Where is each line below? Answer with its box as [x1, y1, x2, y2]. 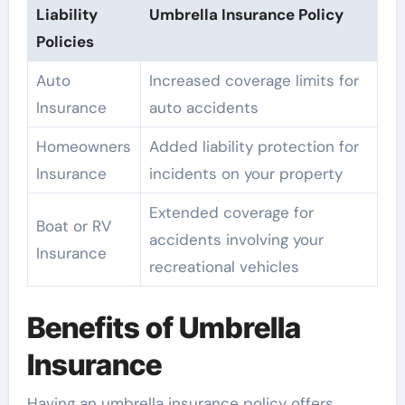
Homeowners [35, 136, 131, 156]
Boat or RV [35, 215, 111, 236]
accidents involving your [148, 229, 324, 250]
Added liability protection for [148, 136, 359, 156]
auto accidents [148, 97, 259, 118]
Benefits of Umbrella [26, 310, 301, 346]
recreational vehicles [148, 256, 299, 277]
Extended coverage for [148, 202, 314, 222]
